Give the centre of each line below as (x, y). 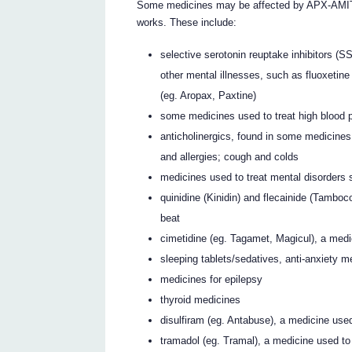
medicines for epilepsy (212, 279)
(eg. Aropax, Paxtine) (209, 95)
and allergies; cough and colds (230, 156)
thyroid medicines (201, 299)
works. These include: (187, 23)
